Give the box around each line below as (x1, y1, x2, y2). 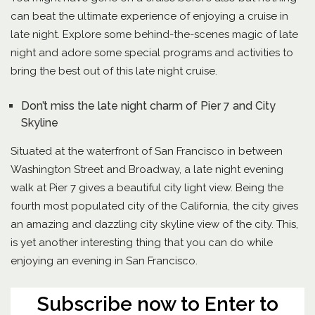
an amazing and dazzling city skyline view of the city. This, (11, 218, 298, 231)
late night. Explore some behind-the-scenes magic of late (11, 28, 298, 41)
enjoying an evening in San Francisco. (11, 255, 198, 267)
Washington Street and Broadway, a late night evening (11, 163, 283, 176)
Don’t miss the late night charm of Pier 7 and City (21, 99, 276, 112)
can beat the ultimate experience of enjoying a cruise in (11, 10, 288, 22)
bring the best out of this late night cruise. (11, 65, 217, 77)
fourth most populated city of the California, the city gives (11, 200, 298, 212)
